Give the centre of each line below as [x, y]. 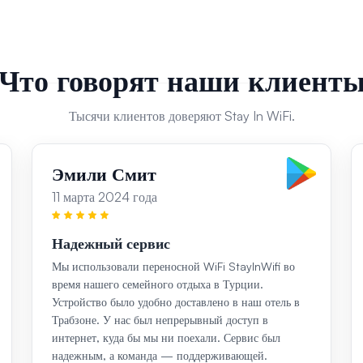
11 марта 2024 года [104, 197]
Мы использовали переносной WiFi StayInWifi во [173, 267]
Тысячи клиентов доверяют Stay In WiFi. [181, 116]
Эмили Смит [104, 174]
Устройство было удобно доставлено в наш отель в [175, 302]
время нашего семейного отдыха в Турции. [157, 284]
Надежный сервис [111, 243]
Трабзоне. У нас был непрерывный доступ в [160, 320]
